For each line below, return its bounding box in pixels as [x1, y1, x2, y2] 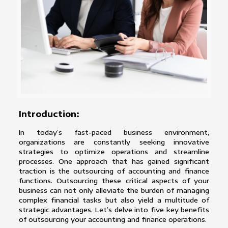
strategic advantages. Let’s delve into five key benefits [18, 206, 210, 214]
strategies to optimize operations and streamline [18, 148, 210, 156]
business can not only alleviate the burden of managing [18, 186, 210, 195]
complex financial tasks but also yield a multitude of [18, 196, 210, 205]
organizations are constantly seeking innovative [18, 138, 210, 147]
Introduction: [18, 109, 79, 120]
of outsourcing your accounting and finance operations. [18, 215, 207, 224]
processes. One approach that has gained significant [18, 157, 210, 166]
